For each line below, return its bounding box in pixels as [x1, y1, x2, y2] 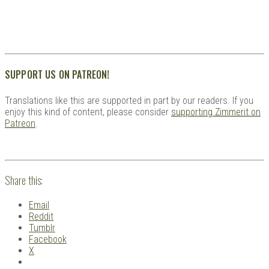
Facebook [29, 234, 67, 246]
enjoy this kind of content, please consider [5, 106, 171, 118]
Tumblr [29, 222, 55, 234]
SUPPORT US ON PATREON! [5, 67, 110, 82]
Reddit [29, 211, 53, 223]
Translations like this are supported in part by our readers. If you [5, 94, 253, 106]
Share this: [5, 172, 43, 189]
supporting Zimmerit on [171, 106, 261, 118]
